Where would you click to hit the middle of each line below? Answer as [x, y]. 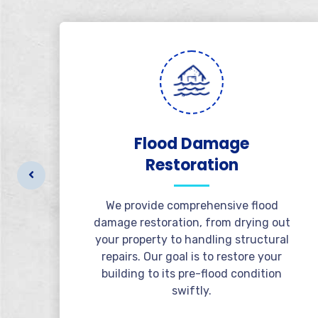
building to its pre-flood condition [192, 274]
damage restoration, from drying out [192, 223]
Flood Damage [192, 144]
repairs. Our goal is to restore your [192, 257]
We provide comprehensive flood [192, 205]
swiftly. [192, 291]
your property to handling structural [192, 240]
